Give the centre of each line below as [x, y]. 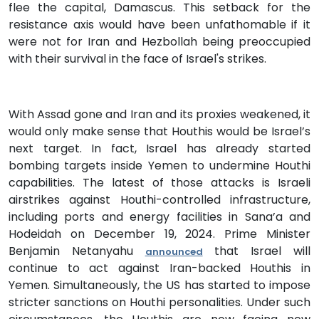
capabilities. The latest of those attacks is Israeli [159, 182]
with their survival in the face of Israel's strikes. [137, 58]
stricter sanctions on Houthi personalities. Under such [159, 302]
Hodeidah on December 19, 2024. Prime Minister [159, 234]
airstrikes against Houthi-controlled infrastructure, [159, 199]
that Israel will [257, 251]
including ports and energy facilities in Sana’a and [159, 216]
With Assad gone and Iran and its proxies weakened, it [159, 114]
